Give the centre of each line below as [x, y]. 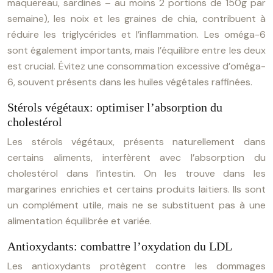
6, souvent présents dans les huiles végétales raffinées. [130, 82]
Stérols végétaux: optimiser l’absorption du [115, 107]
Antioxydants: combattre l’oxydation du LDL [120, 246]
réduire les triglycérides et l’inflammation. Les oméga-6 [136, 34]
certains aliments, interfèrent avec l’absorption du [136, 158]
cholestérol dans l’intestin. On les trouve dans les [136, 173]
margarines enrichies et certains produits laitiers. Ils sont [136, 189]
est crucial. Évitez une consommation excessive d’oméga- [136, 66]
